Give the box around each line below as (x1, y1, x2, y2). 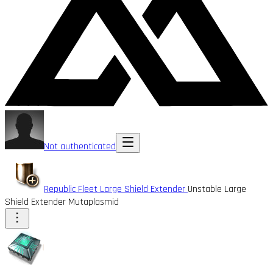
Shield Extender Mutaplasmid (5, 195, 119, 208)
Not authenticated (44, 140, 116, 153)
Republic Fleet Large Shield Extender (44, 182, 188, 196)
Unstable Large (188, 182, 246, 196)
